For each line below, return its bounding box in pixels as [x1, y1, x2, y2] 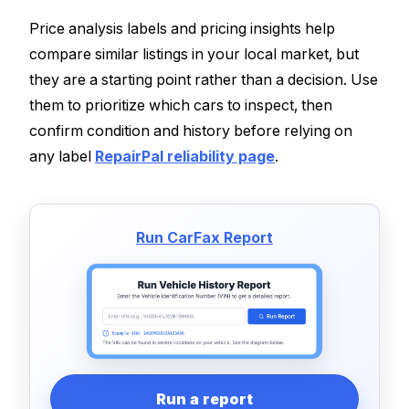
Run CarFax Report [136, 227, 273, 246]
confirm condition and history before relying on [29, 121, 352, 140]
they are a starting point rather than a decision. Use [29, 69, 378, 89]
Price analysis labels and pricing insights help [29, 18, 335, 37]
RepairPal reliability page [95, 146, 275, 165]
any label [29, 146, 95, 165]
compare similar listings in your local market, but [29, 44, 359, 63]
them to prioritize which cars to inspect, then [29, 95, 332, 114]
